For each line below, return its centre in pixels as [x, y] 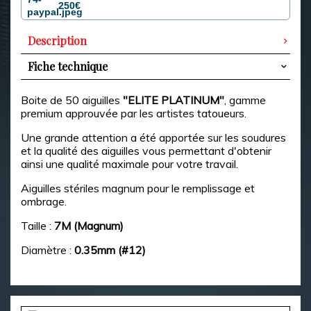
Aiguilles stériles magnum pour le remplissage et [138, 188]
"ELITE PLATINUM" [174, 100]
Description [57, 41]
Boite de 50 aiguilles [72, 100]
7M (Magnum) [89, 226]
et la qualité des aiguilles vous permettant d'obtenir [146, 151]
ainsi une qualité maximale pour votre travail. [129, 164]
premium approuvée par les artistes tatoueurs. [134, 113]
